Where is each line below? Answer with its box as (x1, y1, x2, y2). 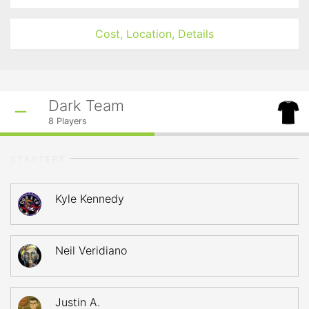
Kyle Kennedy (55, 192, 124, 206)
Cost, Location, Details (95, 27, 214, 41)
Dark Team (48, 97, 124, 114)
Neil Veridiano (55, 243, 127, 257)
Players (54, 116, 87, 126)
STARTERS (10, 154, 67, 164)
